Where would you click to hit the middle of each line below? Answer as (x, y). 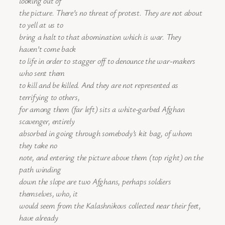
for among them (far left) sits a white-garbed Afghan (102, 109)
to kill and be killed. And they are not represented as (99, 85)
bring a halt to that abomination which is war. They (100, 37)
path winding (40, 170)
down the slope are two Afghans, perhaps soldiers (95, 182)
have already (39, 218)
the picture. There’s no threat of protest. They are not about (111, 13)
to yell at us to (41, 25)
